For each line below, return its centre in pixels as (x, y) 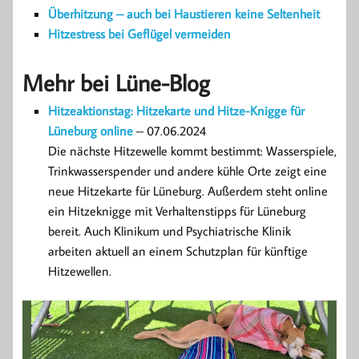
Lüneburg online (91, 130)
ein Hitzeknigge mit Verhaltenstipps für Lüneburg (177, 210)
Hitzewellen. (80, 270)
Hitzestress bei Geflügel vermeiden (139, 33)
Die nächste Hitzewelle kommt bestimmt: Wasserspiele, (192, 150)
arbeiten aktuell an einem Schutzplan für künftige (178, 250)
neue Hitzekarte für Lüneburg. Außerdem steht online (188, 190)
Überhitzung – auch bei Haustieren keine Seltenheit (184, 13)
